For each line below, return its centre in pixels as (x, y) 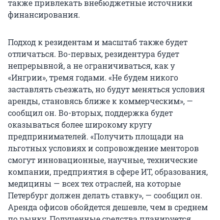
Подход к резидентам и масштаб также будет (98, 42)
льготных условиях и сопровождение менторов (103, 148)
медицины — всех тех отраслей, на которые (94, 184)
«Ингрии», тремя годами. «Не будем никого (93, 78)
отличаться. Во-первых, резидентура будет (94, 54)
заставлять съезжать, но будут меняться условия (106, 89)
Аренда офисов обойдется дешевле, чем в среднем (108, 207)
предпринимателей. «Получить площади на (96, 137)
